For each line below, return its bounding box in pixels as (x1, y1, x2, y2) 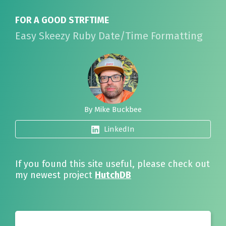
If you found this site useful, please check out (15, 158, 210, 169)
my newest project (15, 169, 95, 181)
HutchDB (95, 169, 131, 181)
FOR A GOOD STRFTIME (15, 15, 109, 26)
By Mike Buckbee (84, 105, 142, 114)
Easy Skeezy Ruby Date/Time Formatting (15, 30, 202, 42)
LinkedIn (102, 125, 135, 134)
